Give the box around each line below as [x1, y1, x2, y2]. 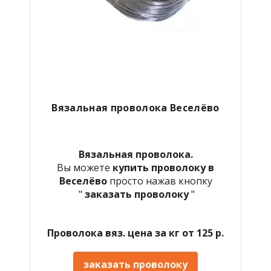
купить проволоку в [113, 160, 214, 174]
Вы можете [57, 160, 113, 174]
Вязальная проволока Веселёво [51, 100, 220, 114]
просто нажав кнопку [109, 174, 212, 188]
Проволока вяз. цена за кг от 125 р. [47, 226, 224, 240]
